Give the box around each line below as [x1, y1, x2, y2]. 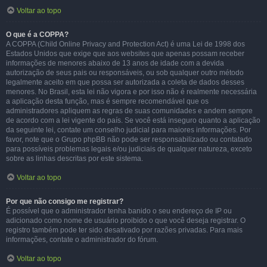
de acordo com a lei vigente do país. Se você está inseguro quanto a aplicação [6, 116, 260, 125]
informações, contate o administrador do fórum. [6, 235, 158, 244]
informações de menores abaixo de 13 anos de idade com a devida [6, 59, 224, 67]
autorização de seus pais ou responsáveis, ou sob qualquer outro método [6, 69, 244, 77]
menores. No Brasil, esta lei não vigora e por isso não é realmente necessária [6, 88, 257, 96]
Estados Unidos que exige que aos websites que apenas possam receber [6, 49, 244, 58]
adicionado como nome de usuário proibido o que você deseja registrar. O [6, 216, 246, 225]
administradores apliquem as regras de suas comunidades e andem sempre [6, 107, 253, 115]
